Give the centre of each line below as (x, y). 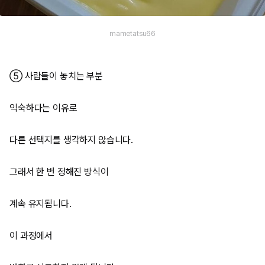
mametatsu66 (132, 34)
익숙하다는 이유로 (43, 108)
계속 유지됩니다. (41, 204)
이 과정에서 (31, 236)
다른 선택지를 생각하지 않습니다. (72, 140)
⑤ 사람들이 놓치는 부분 (56, 76)
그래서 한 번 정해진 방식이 (59, 172)
